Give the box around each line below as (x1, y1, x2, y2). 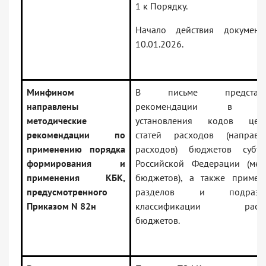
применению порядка (27, 143, 125, 156)
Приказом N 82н (27, 200, 96, 213)
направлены (27, 100, 78, 113)
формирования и (27, 157, 125, 170)
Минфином (27, 86, 74, 99)
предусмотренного (27, 186, 107, 198)
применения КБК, (27, 172, 125, 184)
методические (27, 115, 87, 127)
